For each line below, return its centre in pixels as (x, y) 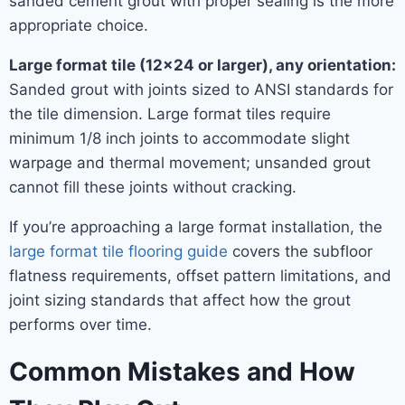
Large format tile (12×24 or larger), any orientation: (202, 65)
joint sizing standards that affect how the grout (180, 300)
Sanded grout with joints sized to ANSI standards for (201, 89)
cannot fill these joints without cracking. (153, 187)
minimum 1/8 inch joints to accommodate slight (179, 138)
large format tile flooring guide (118, 251)
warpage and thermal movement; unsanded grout (190, 163)
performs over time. (80, 325)
